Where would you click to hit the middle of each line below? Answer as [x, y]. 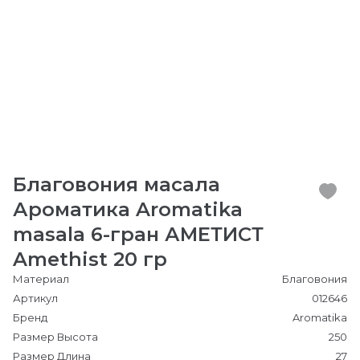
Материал [41, 279]
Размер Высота [55, 337]
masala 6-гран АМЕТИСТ [138, 234]
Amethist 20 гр [90, 259]
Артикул [35, 298]
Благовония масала [117, 184]
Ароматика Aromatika [128, 209]
